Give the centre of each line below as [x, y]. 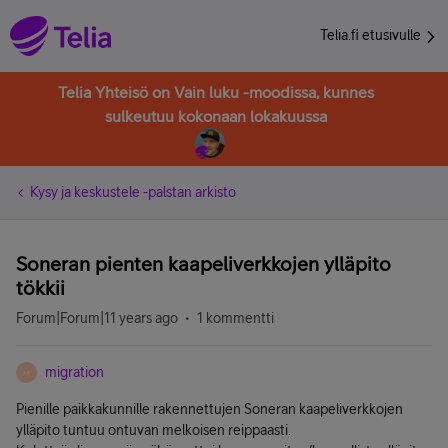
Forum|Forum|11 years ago [97, 318]
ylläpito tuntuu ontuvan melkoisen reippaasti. [153, 430]
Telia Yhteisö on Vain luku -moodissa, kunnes [216, 92]
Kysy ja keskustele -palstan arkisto [133, 192]
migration [74, 372]
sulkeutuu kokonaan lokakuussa [216, 116]
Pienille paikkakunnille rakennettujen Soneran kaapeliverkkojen [209, 409]
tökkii [40, 287]
